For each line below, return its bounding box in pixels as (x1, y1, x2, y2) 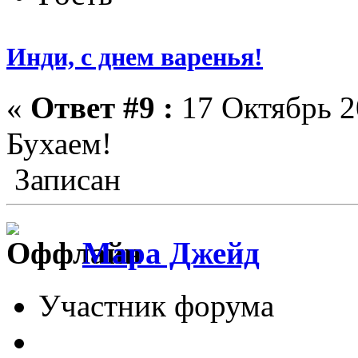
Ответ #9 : (30, 89, 173, 125)
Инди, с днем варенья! (6, 42, 263, 71)
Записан (6, 161, 121, 197)
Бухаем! (6, 125, 112, 161)
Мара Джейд (82, 236, 260, 271)
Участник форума (38, 288, 274, 324)
